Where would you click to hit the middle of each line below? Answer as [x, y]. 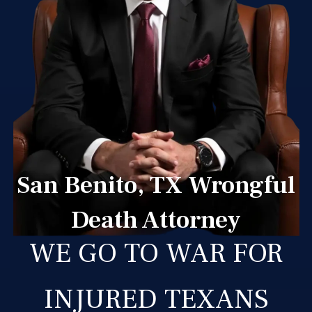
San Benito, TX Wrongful [156, 185]
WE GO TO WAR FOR [156, 253]
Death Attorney [156, 220]
